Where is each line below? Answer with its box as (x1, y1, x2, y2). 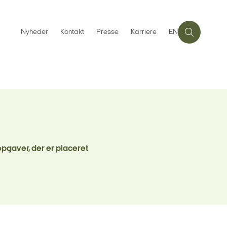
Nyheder (21, 28, 48, 36)
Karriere (131, 28, 157, 36)
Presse (96, 28, 119, 36)
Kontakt (60, 28, 84, 36)
